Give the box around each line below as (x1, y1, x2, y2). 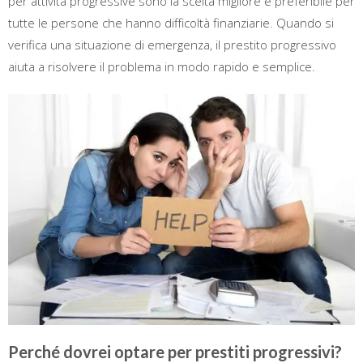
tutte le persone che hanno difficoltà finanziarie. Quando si (8, 15, 334, 31)
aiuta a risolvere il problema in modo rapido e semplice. (8, 58, 315, 75)
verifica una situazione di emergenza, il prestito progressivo (8, 36, 336, 53)
